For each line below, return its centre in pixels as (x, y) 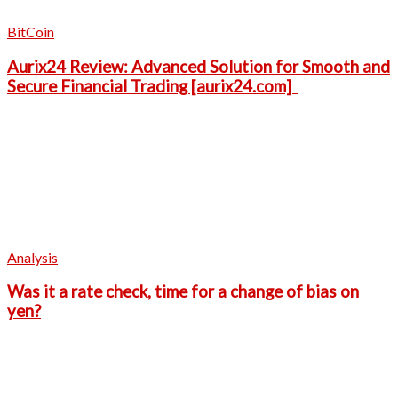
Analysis (32, 257)
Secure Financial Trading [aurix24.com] (153, 86)
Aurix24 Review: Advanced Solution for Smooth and (199, 66)
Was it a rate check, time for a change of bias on (183, 292)
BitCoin (31, 32)
